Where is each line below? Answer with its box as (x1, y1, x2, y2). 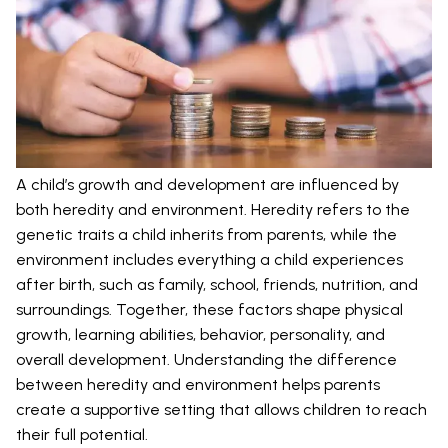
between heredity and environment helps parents (16, 375, 380, 395)
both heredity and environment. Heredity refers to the (16, 200, 410, 220)
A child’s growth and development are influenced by (16, 175, 399, 195)
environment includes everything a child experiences (16, 250, 403, 270)
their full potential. (16, 425, 148, 445)
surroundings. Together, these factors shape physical (16, 300, 403, 320)
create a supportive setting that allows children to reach (16, 400, 427, 420)
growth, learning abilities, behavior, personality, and (16, 325, 385, 345)
